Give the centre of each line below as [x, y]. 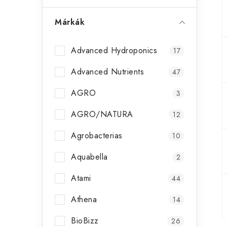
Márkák [70, 22]
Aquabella [91, 157]
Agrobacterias [98, 136]
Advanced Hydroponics [116, 50]
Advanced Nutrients [109, 72]
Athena [85, 199]
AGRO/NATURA [103, 114]
